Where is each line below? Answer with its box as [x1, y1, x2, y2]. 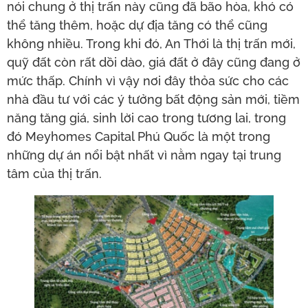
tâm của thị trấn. [7, 166, 102, 181]
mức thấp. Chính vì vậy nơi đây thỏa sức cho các [7, 74, 289, 89]
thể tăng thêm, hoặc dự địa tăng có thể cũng [7, 18, 267, 33]
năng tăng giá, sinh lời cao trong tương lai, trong [7, 111, 286, 126]
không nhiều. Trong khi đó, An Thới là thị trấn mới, [7, 36, 296, 52]
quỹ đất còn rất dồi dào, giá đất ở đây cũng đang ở [7, 55, 300, 70]
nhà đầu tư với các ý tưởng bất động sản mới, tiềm [7, 92, 300, 107]
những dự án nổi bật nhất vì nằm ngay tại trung [7, 148, 281, 163]
